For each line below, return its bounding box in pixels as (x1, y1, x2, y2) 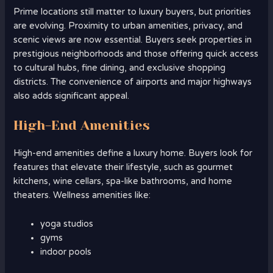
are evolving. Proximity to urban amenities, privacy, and (13, 20, 243, 31)
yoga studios (40, 218, 94, 229)
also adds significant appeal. (13, 90, 130, 101)
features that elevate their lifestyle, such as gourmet (13, 162, 233, 173)
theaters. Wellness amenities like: (13, 190, 151, 201)
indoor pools (40, 246, 92, 257)
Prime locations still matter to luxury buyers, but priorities (13, 6, 252, 17)
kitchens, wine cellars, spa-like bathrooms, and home (13, 176, 233, 187)
